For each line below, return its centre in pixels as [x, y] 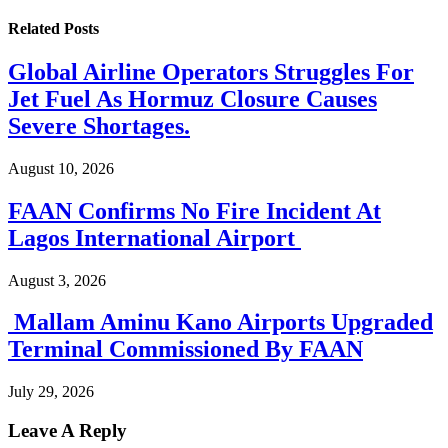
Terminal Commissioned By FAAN [185, 349]
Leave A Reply [67, 431]
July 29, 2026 [51, 392]
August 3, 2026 [57, 280]
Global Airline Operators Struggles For [211, 71]
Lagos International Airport [154, 237]
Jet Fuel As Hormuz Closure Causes [192, 98]
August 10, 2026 [61, 168]
